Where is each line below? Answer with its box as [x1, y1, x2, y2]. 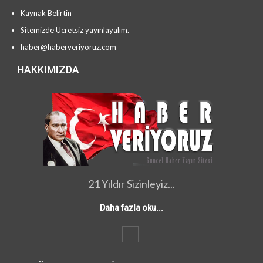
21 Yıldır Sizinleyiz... [88, 177, 175, 191]
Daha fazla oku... [100, 203, 163, 213]
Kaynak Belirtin [21, 8, 72, 18]
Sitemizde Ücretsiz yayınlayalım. [21, 25, 129, 35]
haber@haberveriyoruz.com [21, 42, 116, 52]
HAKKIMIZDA [17, 63, 79, 76]
